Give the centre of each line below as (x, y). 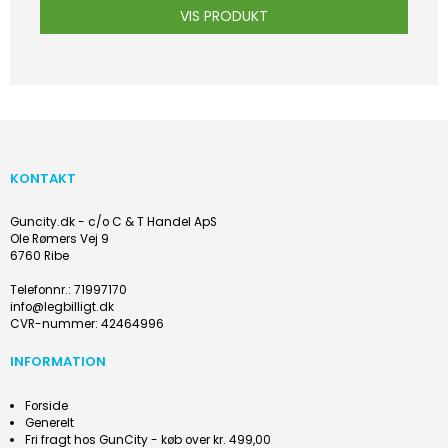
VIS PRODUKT (224, 16)
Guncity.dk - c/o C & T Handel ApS (113, 222)
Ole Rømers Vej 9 (59, 239)
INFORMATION (58, 362)
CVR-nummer (52, 324)
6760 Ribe (39, 256)
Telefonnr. (39, 290)
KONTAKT (43, 179)
